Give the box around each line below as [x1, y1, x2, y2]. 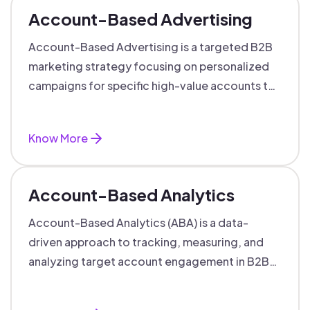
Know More [28, 131, 88, 145]
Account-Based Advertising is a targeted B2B [28, 39, 273, 54]
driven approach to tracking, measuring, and [28, 235, 264, 249]
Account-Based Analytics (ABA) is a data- [28, 215, 248, 230]
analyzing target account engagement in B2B [28, 254, 269, 268]
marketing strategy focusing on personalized [28, 59, 269, 73]
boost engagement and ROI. [28, 98, 179, 112]
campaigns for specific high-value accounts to [28, 78, 275, 93]
